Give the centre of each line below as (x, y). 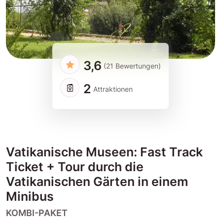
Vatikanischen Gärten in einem (97, 182)
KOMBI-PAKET (37, 213)
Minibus (30, 197)
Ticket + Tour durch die (75, 167)
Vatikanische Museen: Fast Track (104, 152)
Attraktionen (113, 89)
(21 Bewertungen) (132, 66)
